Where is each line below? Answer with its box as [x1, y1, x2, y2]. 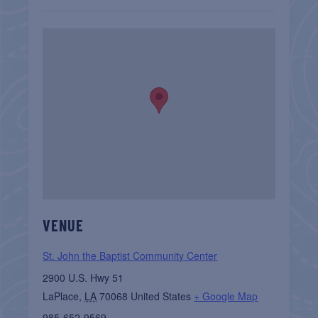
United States [131, 288, 192, 303]
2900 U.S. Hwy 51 [43, 270, 124, 285]
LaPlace [43, 288, 79, 303]
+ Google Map [194, 288, 258, 303]
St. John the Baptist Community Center [43, 248, 218, 263]
